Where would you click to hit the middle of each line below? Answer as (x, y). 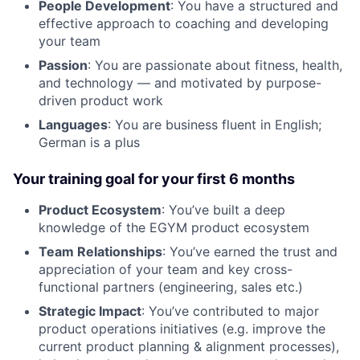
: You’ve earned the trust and (250, 251)
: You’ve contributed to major (230, 311)
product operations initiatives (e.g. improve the (182, 328)
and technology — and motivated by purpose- (180, 82)
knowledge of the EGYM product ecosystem (174, 227)
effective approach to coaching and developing (184, 23)
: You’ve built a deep (223, 209)
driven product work (101, 100)
